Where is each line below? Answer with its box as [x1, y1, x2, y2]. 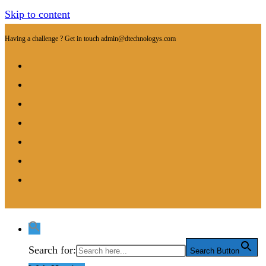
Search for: [28, 244, 76, 256]
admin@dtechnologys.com [101, 34, 176, 43]
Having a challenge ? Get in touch [5, 34, 101, 43]
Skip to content [5, 8, 70, 20]
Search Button [190, 246, 239, 255]
